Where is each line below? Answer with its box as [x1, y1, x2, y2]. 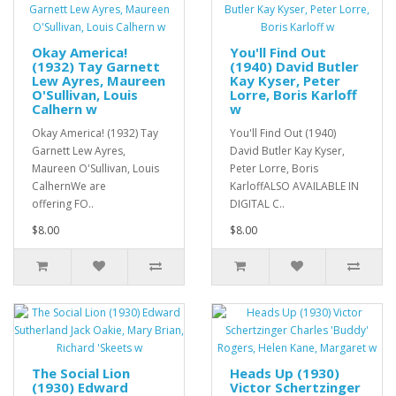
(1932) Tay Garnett [32, 57, 160, 76]
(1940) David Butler [230, 57, 359, 76]
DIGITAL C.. [230, 196, 285, 212]
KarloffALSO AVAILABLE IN [230, 179, 359, 194]
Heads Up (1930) [230, 364, 339, 383]
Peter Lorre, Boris [230, 161, 318, 177]
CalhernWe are [32, 179, 106, 194]
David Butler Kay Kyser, [230, 143, 345, 159]
